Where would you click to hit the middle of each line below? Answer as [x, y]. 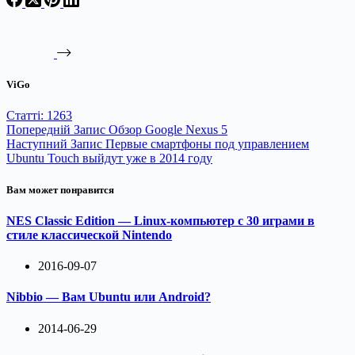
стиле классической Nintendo [89, 235]
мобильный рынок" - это [65, 23]
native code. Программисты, [72, 39]
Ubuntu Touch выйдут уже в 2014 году [109, 158]
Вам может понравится [60, 189]
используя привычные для [69, 55]
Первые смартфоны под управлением [207, 144]
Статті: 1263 [39, 116]
